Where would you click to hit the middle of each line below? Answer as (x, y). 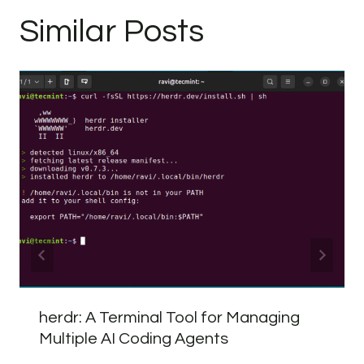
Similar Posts (112, 31)
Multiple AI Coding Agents (134, 338)
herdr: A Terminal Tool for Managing (169, 317)
